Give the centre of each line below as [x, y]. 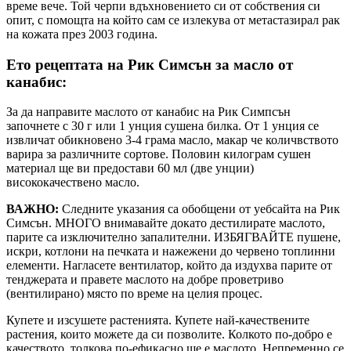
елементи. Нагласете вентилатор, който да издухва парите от [169, 266]
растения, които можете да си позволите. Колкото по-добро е [169, 335]
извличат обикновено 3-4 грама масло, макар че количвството [172, 140]
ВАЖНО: [33, 209]
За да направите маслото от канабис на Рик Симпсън [148, 112]
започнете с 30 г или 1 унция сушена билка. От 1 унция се [163, 126]
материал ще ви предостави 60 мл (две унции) [130, 168]
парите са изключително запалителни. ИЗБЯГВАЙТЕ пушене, [174, 237]
